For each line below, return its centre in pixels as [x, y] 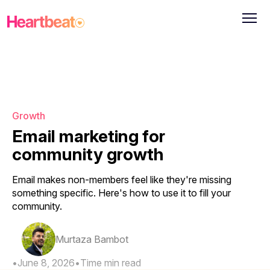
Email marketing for [89, 136]
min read [121, 262]
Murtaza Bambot [92, 239]
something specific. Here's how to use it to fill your [121, 193]
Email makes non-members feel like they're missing [122, 179]
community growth [88, 154]
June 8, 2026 [46, 262]
